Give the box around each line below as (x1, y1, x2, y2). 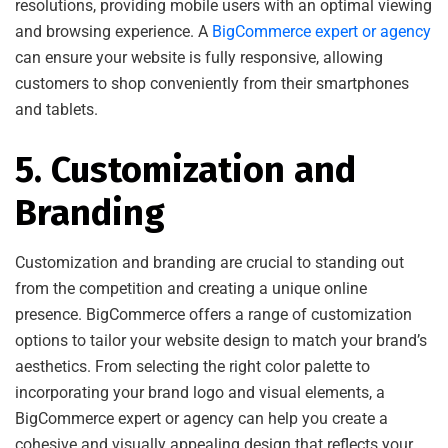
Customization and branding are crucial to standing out (15, 252, 404, 272)
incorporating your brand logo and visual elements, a (15, 382, 385, 402)
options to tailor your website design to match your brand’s (15, 330, 427, 350)
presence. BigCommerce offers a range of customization (15, 304, 412, 324)
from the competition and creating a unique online (15, 278, 367, 298)
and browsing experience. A (15, 21, 212, 41)
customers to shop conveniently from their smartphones (15, 73, 409, 93)
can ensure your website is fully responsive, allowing (15, 47, 383, 67)
